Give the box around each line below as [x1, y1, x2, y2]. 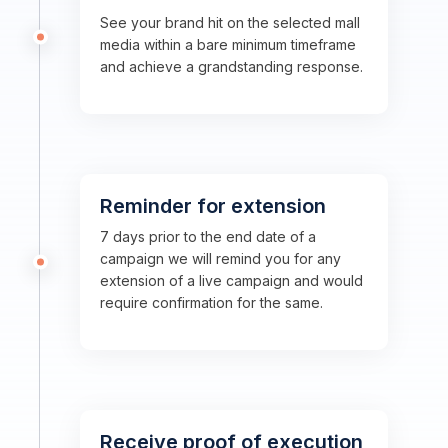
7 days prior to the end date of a [100, 228, 316, 245]
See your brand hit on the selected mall [100, 14, 360, 31]
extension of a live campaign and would [100, 272, 363, 289]
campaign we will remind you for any [100, 250, 341, 267]
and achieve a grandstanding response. [100, 58, 363, 75]
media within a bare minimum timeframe [100, 36, 356, 53]
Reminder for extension [100, 194, 326, 218]
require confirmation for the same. [100, 294, 323, 311]
